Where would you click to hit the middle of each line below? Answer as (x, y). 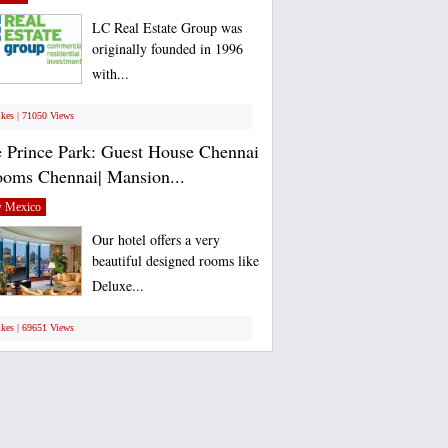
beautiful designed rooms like (175, 263)
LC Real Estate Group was (166, 27)
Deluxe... (117, 288)
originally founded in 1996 (167, 51)
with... (110, 76)
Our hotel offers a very (155, 239)
